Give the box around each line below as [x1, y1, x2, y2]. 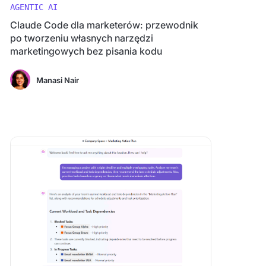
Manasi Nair [36, 75, 79, 85]
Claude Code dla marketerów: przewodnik [9, 19, 198, 31]
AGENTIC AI [9, 2, 58, 12]
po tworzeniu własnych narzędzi [9, 32, 153, 44]
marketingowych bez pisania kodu [9, 45, 162, 57]
